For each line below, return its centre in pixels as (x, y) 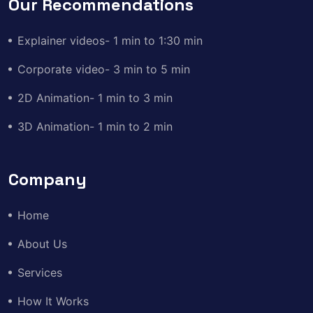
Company (48, 179)
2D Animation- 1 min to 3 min (95, 97)
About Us (42, 243)
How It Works (53, 301)
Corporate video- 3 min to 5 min (104, 69)
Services (40, 272)
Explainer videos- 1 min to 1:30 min (110, 40)
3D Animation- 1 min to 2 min (95, 126)
